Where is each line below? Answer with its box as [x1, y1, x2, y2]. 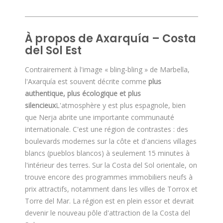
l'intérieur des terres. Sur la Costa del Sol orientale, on [25, 160, 197, 170]
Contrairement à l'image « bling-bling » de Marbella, [25, 65, 190, 74]
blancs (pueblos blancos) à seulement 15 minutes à [25, 148, 190, 158]
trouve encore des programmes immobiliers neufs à [25, 172, 193, 182]
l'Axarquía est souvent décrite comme [25, 77, 148, 86]
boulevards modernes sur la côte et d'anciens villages [25, 136, 197, 146]
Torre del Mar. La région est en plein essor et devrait [25, 196, 194, 206]
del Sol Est [25, 43, 82, 58]
